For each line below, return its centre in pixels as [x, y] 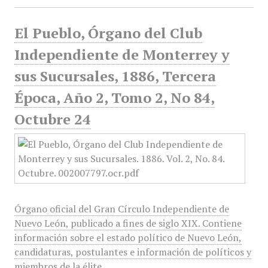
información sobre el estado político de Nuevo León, [128, 237]
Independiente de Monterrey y [122, 54]
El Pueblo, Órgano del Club [108, 33]
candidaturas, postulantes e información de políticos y [133, 252]
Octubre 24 [52, 119]
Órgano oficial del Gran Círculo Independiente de [121, 209]
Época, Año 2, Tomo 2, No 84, [114, 98]
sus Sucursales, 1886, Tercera [115, 76]
